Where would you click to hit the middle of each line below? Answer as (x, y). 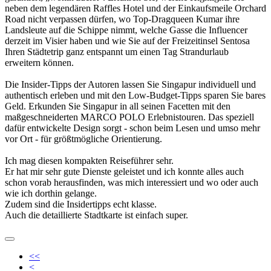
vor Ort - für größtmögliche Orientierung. (83, 139)
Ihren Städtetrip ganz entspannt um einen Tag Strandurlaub (117, 51)
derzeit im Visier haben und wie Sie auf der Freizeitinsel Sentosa (127, 41)
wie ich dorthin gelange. (51, 193)
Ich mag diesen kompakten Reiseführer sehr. (89, 160)
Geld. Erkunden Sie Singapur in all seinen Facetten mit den (118, 106)
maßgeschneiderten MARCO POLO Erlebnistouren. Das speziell (129, 117)
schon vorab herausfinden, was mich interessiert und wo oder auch (132, 182)
